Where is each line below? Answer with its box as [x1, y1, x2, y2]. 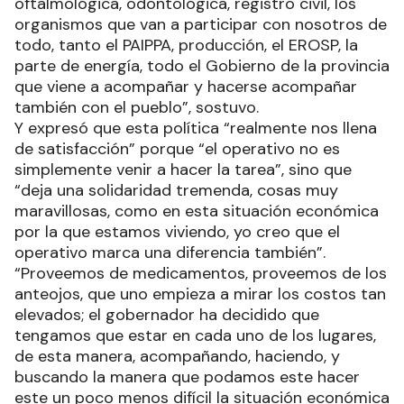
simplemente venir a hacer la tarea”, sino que [14, 159, 352, 181]
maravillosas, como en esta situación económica [14, 200, 379, 223]
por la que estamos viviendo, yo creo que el [14, 221, 340, 243]
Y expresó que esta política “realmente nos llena [14, 117, 377, 140]
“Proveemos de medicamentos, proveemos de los [14, 262, 387, 285]
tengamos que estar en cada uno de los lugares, [14, 325, 376, 347]
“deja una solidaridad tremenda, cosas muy [14, 179, 338, 202]
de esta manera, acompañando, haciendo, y [14, 345, 340, 368]
